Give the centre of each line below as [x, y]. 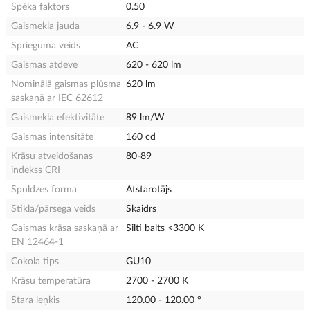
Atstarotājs [149, 189]
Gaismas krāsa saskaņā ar [65, 228]
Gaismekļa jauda [45, 26]
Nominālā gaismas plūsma [66, 84]
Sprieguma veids [46, 45]
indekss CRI [36, 170]
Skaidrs [142, 209]
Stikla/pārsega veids [53, 209]
